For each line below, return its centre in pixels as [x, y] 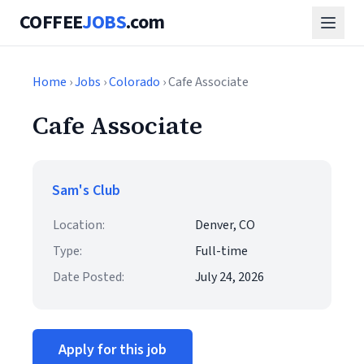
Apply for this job [113, 350]
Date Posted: [89, 277]
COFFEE [51, 22]
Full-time [221, 251]
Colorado [134, 82]
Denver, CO [225, 225]
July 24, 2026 [230, 277]
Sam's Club [86, 191]
